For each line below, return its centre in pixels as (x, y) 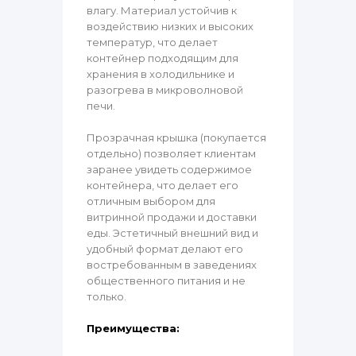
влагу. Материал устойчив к (162, 11)
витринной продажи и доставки (172, 217)
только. (106, 297)
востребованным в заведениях (172, 265)
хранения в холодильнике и (161, 74)
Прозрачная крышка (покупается (176, 138)
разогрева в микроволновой (165, 90)
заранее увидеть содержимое (169, 170)
